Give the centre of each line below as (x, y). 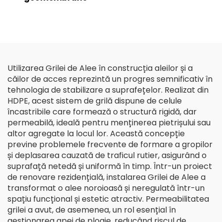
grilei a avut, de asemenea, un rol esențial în (92, 210)
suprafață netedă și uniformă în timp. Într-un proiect (110, 166)
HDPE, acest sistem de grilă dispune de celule (95, 101)
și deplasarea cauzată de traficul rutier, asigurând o (107, 155)
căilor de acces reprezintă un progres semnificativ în (110, 79)
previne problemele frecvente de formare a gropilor (110, 144)
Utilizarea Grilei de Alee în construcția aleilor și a (100, 68)
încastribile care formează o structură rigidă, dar (102, 112)
